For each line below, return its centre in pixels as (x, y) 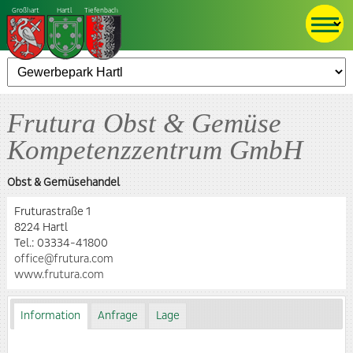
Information (51, 316)
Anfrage (118, 316)
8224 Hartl (41, 227)
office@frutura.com (63, 259)
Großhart (26, 11)
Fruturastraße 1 (52, 212)
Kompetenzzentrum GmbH (154, 149)
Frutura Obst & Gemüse (144, 122)
